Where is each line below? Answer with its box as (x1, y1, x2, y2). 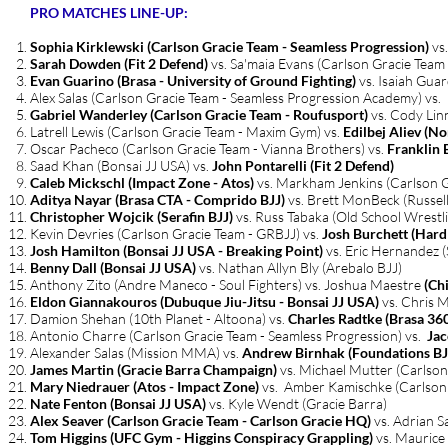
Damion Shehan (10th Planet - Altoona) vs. (30, 310, 288, 327)
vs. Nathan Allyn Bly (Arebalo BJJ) (199, 259, 402, 276)
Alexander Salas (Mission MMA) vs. (30, 344, 242, 361)
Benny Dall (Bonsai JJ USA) (30, 259, 199, 276)
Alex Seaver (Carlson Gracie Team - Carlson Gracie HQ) (30, 412, 371, 429)
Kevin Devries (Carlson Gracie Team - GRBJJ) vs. (30, 225, 319, 242)
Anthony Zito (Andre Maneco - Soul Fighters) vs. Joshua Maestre (30, 276, 424, 293)
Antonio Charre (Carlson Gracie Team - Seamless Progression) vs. (30, 327, 427, 344)
